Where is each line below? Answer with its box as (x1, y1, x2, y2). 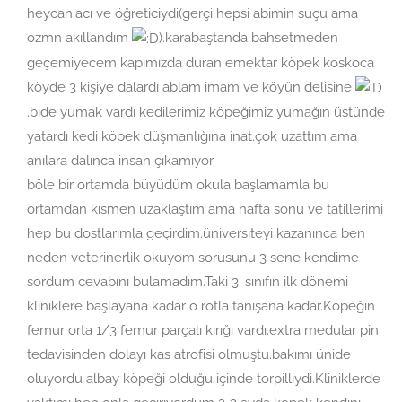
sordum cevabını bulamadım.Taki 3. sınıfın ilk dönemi (27, 273, 348, 290)
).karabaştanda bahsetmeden (159, 30, 338, 47)
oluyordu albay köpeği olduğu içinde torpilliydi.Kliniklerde (27, 370, 380, 387)
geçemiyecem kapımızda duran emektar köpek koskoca (27, 55, 374, 71)
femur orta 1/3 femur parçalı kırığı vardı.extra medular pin (27, 321, 379, 338)
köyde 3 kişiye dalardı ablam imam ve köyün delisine (27, 79, 355, 95)
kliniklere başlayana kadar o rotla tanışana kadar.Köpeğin (27, 297, 375, 314)
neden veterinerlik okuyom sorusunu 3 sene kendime (27, 249, 359, 266)
